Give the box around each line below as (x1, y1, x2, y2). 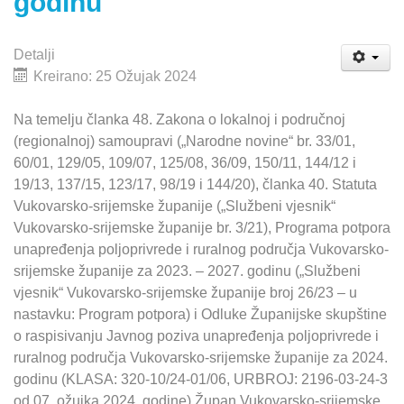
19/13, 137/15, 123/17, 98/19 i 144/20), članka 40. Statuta (14, 177, 381, 193)
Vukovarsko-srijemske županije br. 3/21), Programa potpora (14, 220, 390, 236)
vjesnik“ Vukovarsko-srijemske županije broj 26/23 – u (14, 285, 357, 301)
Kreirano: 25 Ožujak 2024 (33, 69, 197, 85)
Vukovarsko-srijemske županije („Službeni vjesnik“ (14, 198, 335, 215)
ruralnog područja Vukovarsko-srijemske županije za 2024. (14, 350, 388, 366)
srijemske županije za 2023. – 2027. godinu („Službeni (14, 263, 361, 280)
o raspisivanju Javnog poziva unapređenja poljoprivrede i (14, 328, 379, 344)
